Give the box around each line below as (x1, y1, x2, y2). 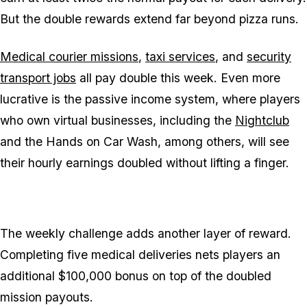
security (247, 49, 291, 64)
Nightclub (235, 113, 289, 128)
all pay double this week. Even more (76, 71, 280, 86)
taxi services (145, 49, 215, 64)
